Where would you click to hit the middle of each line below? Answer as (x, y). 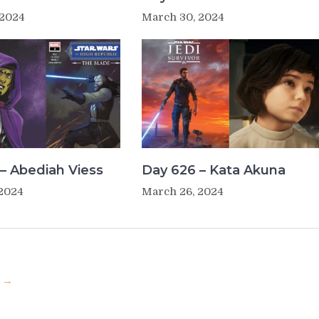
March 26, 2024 (182, 192)
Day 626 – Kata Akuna (213, 171)
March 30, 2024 (183, 17)
